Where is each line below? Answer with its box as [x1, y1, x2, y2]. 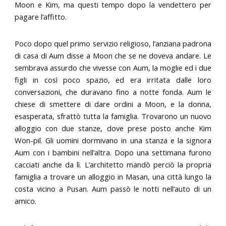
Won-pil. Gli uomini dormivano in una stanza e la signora [15, 135, 211, 146]
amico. [15, 196, 37, 206]
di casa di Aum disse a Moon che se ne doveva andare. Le [15, 50, 211, 61]
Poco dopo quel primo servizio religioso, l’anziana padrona [15, 38, 211, 49]
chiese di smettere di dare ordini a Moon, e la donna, [15, 99, 211, 109]
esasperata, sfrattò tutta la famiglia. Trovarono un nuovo [15, 111, 211, 122]
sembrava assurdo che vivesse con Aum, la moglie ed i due [15, 63, 211, 73]
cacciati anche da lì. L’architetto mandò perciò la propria [15, 159, 211, 170]
